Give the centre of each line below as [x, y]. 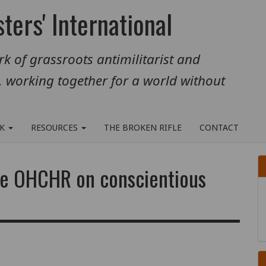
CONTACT [219, 127]
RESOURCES [56, 127]
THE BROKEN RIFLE [143, 127]
